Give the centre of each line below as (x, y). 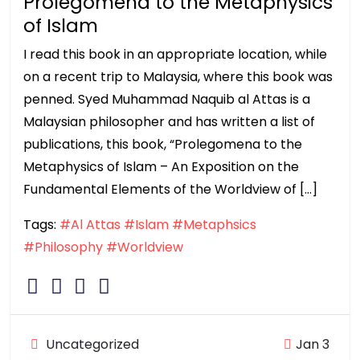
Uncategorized (91, 344)
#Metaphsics (214, 224)
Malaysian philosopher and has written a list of (169, 121)
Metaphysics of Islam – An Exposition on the (161, 166)
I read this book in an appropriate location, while (175, 54)
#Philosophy (63, 247)
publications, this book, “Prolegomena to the (163, 144)
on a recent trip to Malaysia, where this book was (178, 76)
